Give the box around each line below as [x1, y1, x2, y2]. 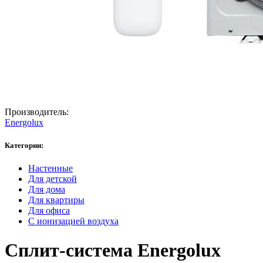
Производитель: [5, 106, 69, 117]
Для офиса [28, 205, 70, 216]
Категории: [5, 141, 43, 150]
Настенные [28, 163, 73, 174]
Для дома [28, 184, 65, 195]
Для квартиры [28, 195, 85, 205]
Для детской [28, 174, 77, 184]
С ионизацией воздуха [28, 216, 119, 227]
